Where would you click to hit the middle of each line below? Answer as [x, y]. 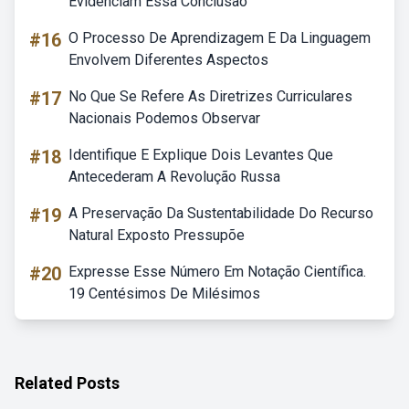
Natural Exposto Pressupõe [157, 235]
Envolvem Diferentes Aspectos [168, 60]
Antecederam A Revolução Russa [174, 177]
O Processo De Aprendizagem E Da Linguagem [220, 38]
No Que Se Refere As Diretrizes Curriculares [210, 96]
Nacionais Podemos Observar [164, 118]
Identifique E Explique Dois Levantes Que [201, 155]
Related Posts [67, 383]
